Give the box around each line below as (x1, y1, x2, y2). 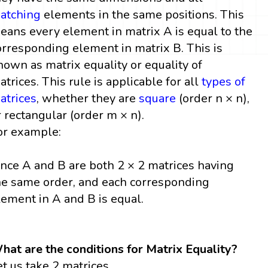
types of (202, 73, 246, 90)
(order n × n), (176, 90, 250, 106)
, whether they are (36, 90, 139, 106)
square (139, 90, 176, 106)
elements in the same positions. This (41, 6, 245, 23)
